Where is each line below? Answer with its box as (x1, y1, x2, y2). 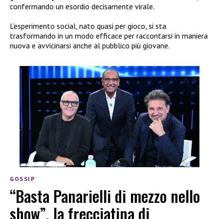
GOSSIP (10, 175, 35, 183)
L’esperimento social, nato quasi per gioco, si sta (10, 21, 166, 31)
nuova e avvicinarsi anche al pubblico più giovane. (10, 41, 170, 51)
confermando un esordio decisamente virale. (10, 1, 154, 12)
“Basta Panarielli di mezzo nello (10, 184, 200, 207)
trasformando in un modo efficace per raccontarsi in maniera (10, 31, 208, 41)
